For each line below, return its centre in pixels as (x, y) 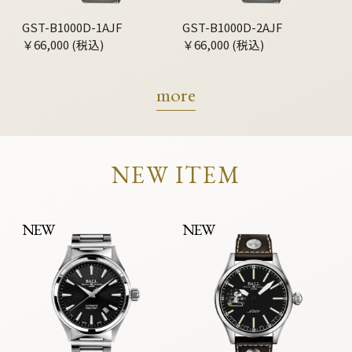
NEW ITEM (176, 175)
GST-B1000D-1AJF (72, 27)
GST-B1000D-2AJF (233, 27)
